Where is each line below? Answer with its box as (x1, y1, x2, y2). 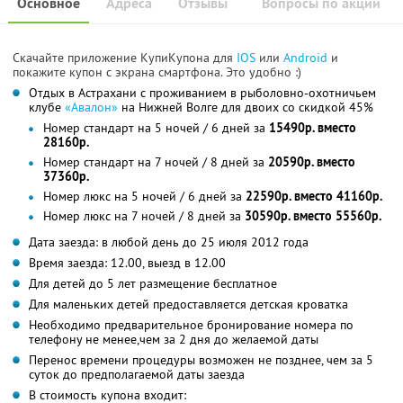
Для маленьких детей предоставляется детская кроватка (29, 295, 348, 312)
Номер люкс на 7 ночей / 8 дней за (43, 207, 245, 224)
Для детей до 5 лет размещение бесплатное (29, 274, 277, 291)
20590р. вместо (268, 153, 355, 170)
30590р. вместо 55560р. (245, 207, 381, 224)
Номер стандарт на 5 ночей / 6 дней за (43, 119, 269, 136)
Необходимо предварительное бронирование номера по (29, 316, 354, 333)
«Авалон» (65, 98, 118, 115)
